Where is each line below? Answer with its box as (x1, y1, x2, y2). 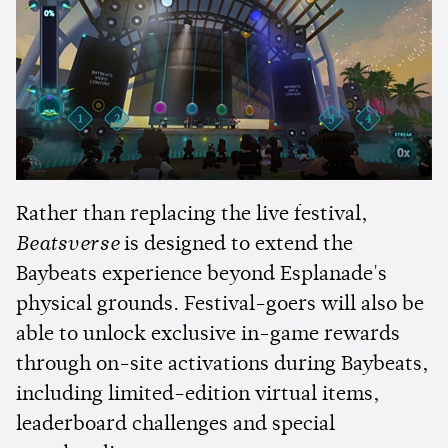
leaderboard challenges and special (16, 415, 335, 436)
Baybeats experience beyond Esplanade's (16, 265, 387, 286)
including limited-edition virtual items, (16, 385, 380, 406)
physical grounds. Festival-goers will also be (16, 295, 424, 316)
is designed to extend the (119, 235, 353, 256)
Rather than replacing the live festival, (16, 205, 368, 226)
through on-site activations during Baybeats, (16, 355, 429, 376)
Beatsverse (16, 235, 119, 256)
